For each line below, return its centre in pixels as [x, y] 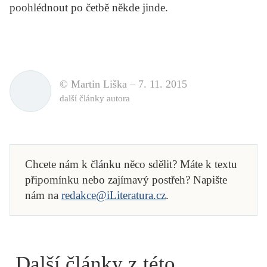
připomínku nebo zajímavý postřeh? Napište [126, 179]
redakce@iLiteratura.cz [114, 195]
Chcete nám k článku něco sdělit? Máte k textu [131, 164]
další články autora [95, 99]
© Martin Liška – [99, 84]
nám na [43, 195]
